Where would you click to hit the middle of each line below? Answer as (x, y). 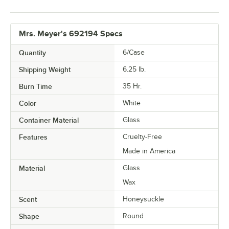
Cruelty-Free (142, 137)
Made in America (149, 151)
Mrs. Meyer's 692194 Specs (71, 34)
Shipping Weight (45, 70)
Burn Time (36, 87)
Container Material (49, 120)
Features (33, 137)
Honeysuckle (143, 199)
